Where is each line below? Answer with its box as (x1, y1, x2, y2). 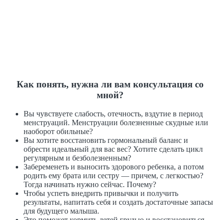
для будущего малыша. (24, 207, 99, 216)
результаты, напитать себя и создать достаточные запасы (24, 198, 213, 207)
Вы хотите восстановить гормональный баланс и (24, 136, 188, 145)
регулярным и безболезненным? (24, 154, 131, 163)
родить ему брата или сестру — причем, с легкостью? (24, 171, 203, 180)
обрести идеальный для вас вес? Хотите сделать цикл (24, 145, 203, 154)
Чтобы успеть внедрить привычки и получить (24, 189, 178, 198)
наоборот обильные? (24, 127, 93, 136)
